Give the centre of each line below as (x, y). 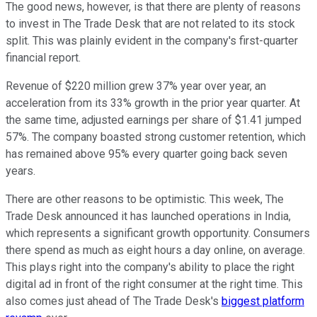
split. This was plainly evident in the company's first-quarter (152, 41)
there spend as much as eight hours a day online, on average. (155, 250)
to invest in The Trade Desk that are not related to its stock (150, 24)
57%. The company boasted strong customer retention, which (156, 137)
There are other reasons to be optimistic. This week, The (145, 200)
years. (22, 171)
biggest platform (263, 301)
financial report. (43, 58)
